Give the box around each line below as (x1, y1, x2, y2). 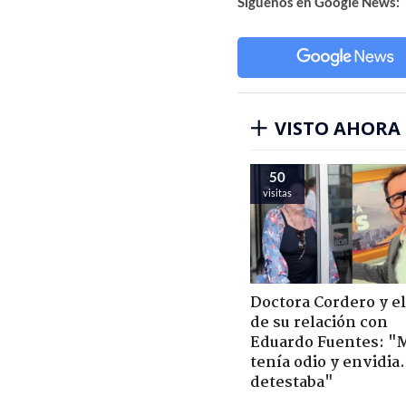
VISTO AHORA (275, 115, 401, 140)
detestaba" (250, 370, 333, 395)
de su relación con (250, 310, 388, 335)
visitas (263, 186, 292, 198)
